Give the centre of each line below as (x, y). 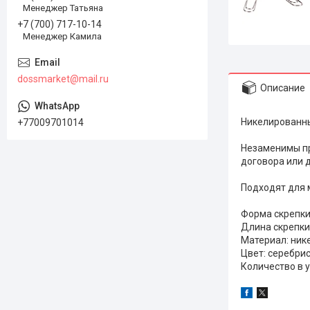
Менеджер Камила (62, 37)
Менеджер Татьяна (63, 8)
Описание (283, 88)
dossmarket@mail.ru (63, 79)
